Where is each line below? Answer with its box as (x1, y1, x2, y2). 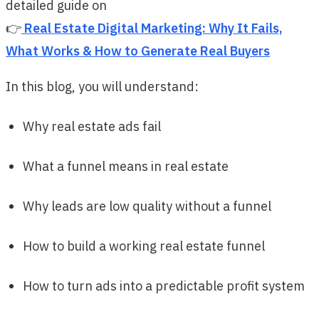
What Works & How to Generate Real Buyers (6, 43, 270, 60)
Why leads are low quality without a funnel (23, 198, 271, 215)
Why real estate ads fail (23, 118, 161, 135)
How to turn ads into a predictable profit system (23, 278, 305, 295)
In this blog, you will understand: (6, 78, 199, 95)
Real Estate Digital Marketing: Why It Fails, (24, 20, 283, 37)
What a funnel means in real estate (23, 158, 229, 175)
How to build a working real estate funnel (23, 238, 265, 255)
